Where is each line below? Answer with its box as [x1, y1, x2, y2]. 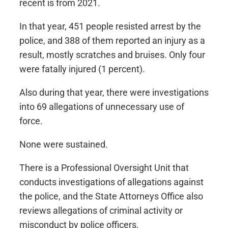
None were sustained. [19, 138, 108, 150]
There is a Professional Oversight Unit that [19, 162, 189, 173]
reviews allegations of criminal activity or [19, 205, 183, 216]
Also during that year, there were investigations [19, 87, 209, 98]
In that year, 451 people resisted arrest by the [19, 20, 201, 32]
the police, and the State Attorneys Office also [19, 190, 203, 202]
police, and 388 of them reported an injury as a [19, 35, 205, 46]
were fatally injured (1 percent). [19, 63, 145, 74]
